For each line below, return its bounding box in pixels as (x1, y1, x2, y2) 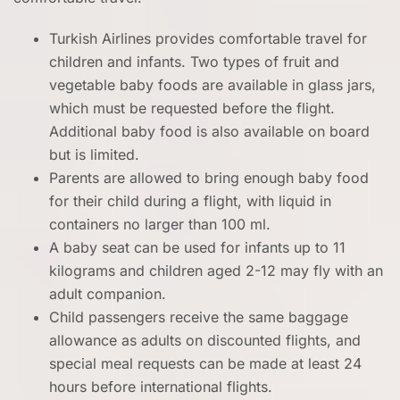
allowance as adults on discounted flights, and (49, 331, 361, 350)
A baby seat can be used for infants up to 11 (49, 238, 346, 257)
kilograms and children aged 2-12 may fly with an (49, 262, 383, 280)
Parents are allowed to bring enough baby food (49, 169, 369, 187)
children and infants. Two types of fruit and (49, 53, 339, 71)
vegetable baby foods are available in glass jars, (49, 76, 376, 95)
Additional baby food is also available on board (49, 122, 370, 141)
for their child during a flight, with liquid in (49, 192, 331, 211)
